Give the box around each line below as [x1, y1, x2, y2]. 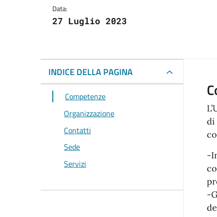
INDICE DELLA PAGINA [48, 65, 133, 79]
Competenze [65, 91, 106, 103]
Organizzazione [64, 108, 114, 120]
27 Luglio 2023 [52, 15, 127, 27]
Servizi [64, 158, 86, 170]
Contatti [64, 124, 91, 136]
